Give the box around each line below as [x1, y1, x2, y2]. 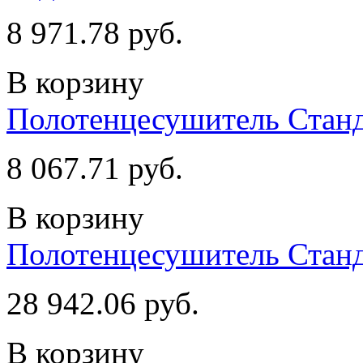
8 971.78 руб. [6, 15, 183, 50]
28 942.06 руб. [6, 285, 199, 321]
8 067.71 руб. [6, 150, 183, 186]
